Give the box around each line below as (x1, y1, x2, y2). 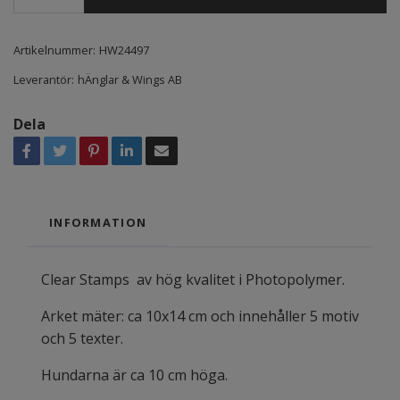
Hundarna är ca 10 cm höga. (41, 365, 231, 386)
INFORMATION (49, 214, 147, 231)
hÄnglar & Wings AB (78, 71, 182, 88)
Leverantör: (13, 71, 74, 88)
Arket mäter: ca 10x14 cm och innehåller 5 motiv (41, 306, 359, 327)
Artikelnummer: (13, 42, 96, 59)
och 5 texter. (41, 329, 130, 349)
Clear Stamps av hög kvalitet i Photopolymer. (41, 270, 345, 290)
